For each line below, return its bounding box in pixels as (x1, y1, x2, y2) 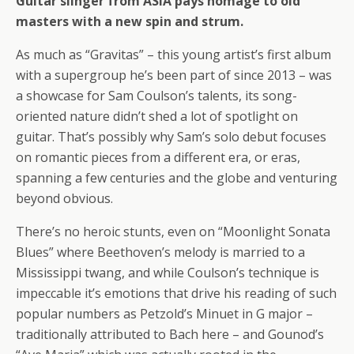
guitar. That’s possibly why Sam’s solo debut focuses (16, 128, 326, 145)
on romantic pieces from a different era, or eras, (16, 149, 300, 166)
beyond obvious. (16, 190, 113, 207)
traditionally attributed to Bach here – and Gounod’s (16, 326, 324, 343)
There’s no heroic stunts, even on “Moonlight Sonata (16, 223, 330, 240)
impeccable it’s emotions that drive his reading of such (16, 284, 337, 302)
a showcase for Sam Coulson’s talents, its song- (16, 87, 297, 104)
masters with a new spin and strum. (16, 13, 243, 30)
